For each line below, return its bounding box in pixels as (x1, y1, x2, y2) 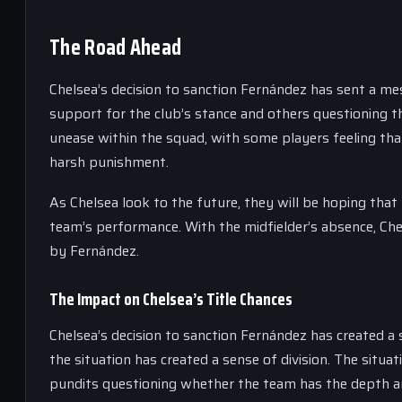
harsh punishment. (49, 151, 169, 173)
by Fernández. (49, 240, 139, 262)
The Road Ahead (49, 31, 182, 65)
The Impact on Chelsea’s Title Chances (49, 285, 293, 312)
